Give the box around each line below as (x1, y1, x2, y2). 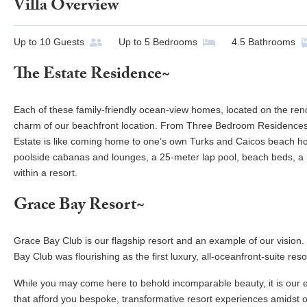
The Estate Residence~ (14, 62, 170, 90)
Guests (53, 36, 84, 48)
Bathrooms (248, 36, 295, 48)
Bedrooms (153, 36, 197, 48)
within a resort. (14, 167, 77, 179)
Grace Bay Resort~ (14, 193, 145, 221)
